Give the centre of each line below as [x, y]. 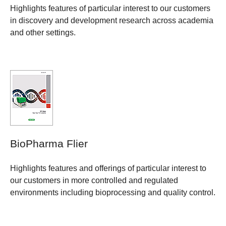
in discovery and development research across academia [112, 20]
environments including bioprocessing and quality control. [113, 193]
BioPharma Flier [49, 144]
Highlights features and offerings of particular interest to [108, 168]
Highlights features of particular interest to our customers [110, 8]
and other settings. [43, 32]
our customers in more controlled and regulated [94, 181]
